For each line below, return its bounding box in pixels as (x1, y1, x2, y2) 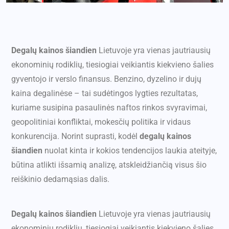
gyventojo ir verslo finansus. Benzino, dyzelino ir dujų (11, 74, 201, 84)
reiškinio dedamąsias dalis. (11, 174, 109, 185)
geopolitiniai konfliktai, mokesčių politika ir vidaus (11, 117, 191, 127)
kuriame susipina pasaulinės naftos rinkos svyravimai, (11, 103, 207, 113)
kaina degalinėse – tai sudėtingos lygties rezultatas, (11, 88, 198, 99)
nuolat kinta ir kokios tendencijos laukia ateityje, (42, 146, 217, 156)
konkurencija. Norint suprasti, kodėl (11, 131, 140, 142)
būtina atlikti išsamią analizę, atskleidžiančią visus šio (11, 160, 207, 170)
